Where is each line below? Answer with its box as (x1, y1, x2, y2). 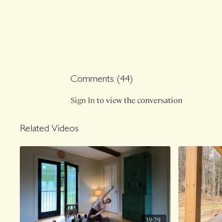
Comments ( (70, 74, 120, 85)
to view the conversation (95, 95, 183, 106)
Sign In (70, 95, 95, 106)
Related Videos (20, 124, 79, 135)
